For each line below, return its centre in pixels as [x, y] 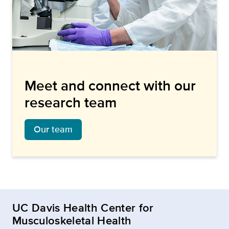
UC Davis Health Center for [83, 207]
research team [71, 102]
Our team [53, 129]
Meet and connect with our [110, 85]
